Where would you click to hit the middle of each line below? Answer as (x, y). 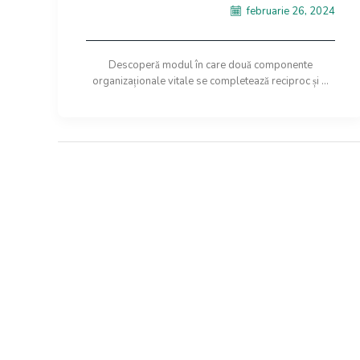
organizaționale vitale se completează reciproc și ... (211, 81)
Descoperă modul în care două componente (211, 65)
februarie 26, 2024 (290, 11)
